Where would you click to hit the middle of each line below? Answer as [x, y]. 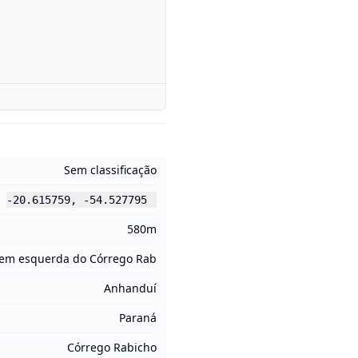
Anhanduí [130, 288]
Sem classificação [110, 170]
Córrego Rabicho [112, 347]
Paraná [138, 318]
